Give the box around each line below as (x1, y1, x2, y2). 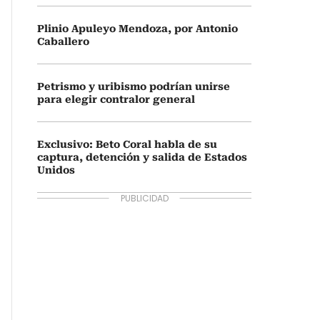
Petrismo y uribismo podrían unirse (37, 81, 230, 92)
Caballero (37, 36, 89, 47)
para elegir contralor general (37, 94, 195, 105)
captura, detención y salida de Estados (37, 151, 247, 163)
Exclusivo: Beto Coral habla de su (37, 139, 217, 150)
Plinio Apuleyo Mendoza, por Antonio (37, 23, 238, 34)
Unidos (37, 164, 75, 176)
